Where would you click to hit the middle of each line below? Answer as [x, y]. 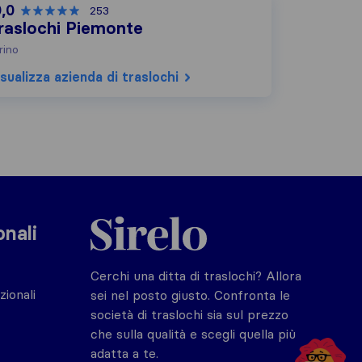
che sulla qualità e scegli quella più [193, 334]
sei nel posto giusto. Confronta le [190, 295]
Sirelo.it [112, 216]
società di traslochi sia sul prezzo [189, 314]
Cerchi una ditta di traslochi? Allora [196, 276]
